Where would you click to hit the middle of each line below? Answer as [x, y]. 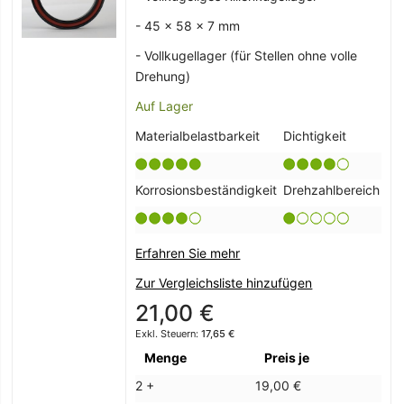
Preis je [287, 358]
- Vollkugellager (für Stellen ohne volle [247, 56]
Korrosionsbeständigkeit [207, 190]
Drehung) [163, 77]
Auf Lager [165, 106]
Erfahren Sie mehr [188, 253]
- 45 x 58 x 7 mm [188, 26]
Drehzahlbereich [332, 190]
